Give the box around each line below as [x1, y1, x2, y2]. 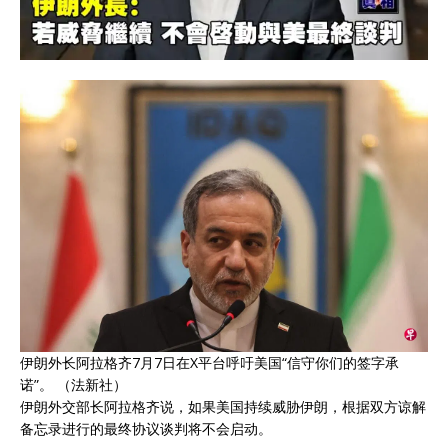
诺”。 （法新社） [20, 375, 127, 395]
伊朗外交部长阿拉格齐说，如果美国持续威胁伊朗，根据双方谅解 [20, 397, 426, 417]
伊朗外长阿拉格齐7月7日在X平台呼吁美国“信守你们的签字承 [20, 353, 399, 373]
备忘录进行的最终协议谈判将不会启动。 [20, 419, 272, 439]
